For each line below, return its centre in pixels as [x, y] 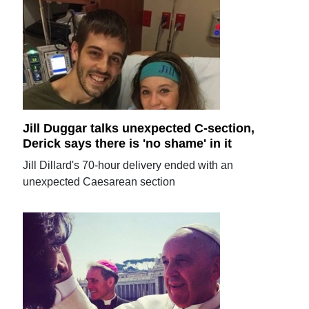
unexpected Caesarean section [99, 181]
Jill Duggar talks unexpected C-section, [139, 128]
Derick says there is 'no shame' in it [128, 143]
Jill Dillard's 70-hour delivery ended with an [128, 165]
